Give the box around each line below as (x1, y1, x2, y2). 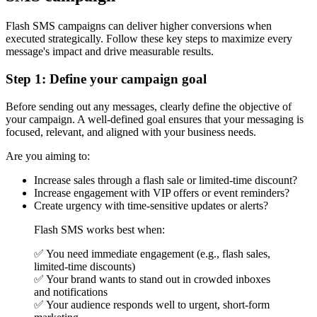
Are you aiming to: (6, 149, 90, 162)
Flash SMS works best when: (34, 223, 165, 236)
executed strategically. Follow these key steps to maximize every (6, 33, 292, 45)
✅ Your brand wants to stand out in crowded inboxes (34, 272, 270, 285)
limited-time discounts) (34, 260, 135, 272)
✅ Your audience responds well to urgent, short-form (34, 298, 270, 311)
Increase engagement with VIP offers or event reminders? (34, 186, 289, 199)
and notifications (34, 285, 108, 298)
